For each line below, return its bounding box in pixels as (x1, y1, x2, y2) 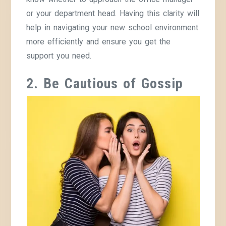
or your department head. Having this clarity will (26, 8, 200, 18)
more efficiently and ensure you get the (26, 36, 171, 46)
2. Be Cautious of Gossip (26, 75, 184, 92)
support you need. (26, 50, 92, 61)
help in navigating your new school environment (26, 22, 199, 32)
